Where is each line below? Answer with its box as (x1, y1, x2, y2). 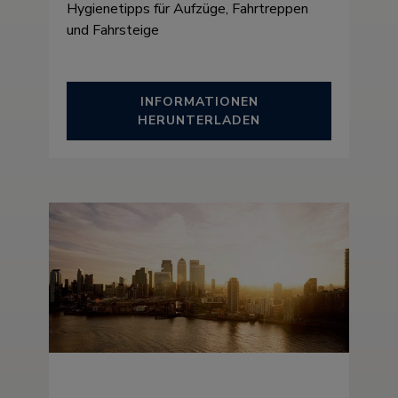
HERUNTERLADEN (138, 112, 260, 129)
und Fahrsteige (67, 20, 159, 40)
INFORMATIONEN (139, 93, 259, 110)
